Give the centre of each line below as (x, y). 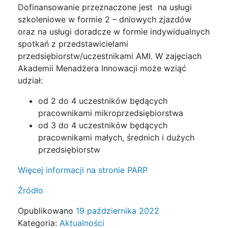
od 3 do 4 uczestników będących (103, 125)
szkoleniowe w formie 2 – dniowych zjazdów (105, 20)
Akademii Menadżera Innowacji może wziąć (102, 68)
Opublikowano (47, 211)
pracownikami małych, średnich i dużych (116, 138)
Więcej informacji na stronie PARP (83, 170)
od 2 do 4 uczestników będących (103, 101)
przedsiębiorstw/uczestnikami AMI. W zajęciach (110, 56)
